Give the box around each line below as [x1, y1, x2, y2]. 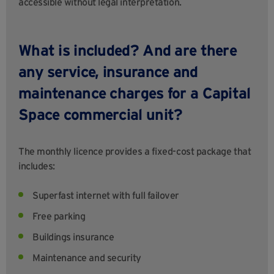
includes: [18, 160, 55, 172]
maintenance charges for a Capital [18, 84, 251, 102]
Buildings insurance [32, 231, 114, 243]
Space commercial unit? [18, 106, 183, 124]
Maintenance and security [32, 252, 141, 264]
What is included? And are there [18, 42, 237, 59]
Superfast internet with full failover [32, 190, 179, 201]
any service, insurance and [18, 63, 198, 81]
